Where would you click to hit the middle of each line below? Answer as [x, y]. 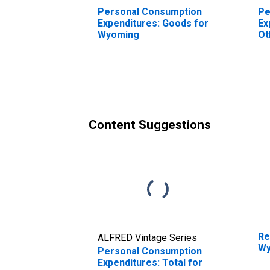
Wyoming [118, 34]
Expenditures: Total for [150, 262]
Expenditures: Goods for [153, 23]
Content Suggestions [150, 124]
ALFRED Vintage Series [147, 237]
